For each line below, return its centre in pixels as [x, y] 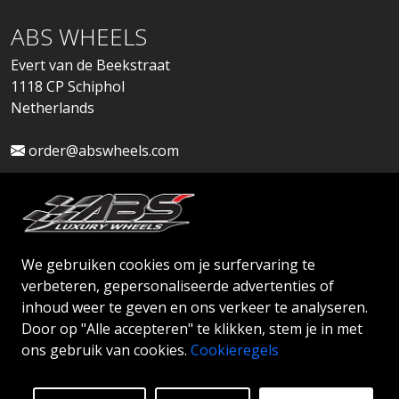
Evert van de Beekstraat [90, 65]
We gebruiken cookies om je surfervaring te [168, 265]
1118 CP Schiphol [68, 86]
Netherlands [53, 108]
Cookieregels [235, 350]
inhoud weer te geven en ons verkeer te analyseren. [195, 307]
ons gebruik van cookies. [106, 350]
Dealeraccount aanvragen [199, 278]
